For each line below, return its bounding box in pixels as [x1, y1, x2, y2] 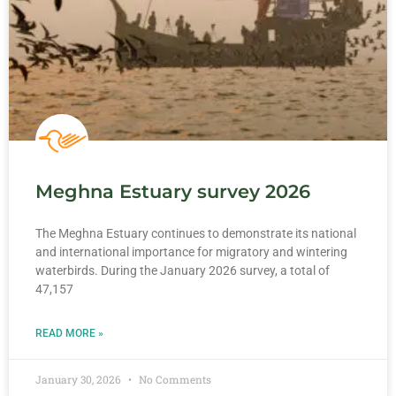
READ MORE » [35, 327, 103, 340]
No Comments [136, 372, 211, 387]
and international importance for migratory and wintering [35, 245, 347, 260]
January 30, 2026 [35, 372, 124, 387]
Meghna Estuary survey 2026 [35, 180, 310, 203]
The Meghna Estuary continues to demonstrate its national [35, 226, 356, 241]
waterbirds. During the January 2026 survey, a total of [35, 263, 330, 278]
